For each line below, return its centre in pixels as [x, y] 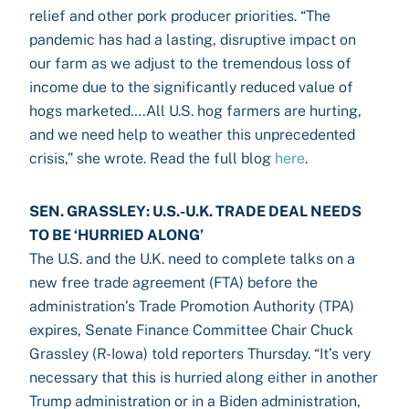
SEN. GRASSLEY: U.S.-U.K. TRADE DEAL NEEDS [195, 211]
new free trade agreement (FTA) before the [173, 283]
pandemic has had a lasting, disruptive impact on [193, 40]
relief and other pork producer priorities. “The [180, 16]
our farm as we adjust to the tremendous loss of [190, 63]
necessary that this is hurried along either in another [204, 378]
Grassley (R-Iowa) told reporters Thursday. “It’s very [200, 354]
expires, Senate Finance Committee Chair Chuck [191, 330]
